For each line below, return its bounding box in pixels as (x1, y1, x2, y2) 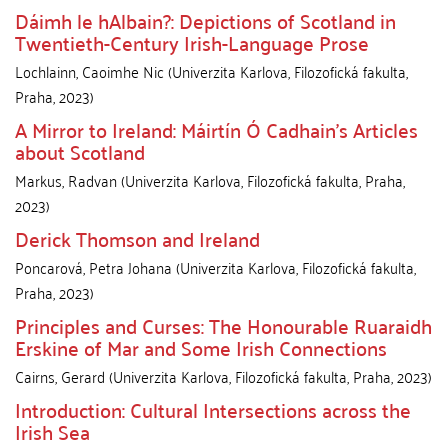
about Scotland (15, 133, 145, 169)
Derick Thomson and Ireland (15, 220, 260, 256)
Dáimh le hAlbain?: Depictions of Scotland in (15, 2, 396, 38)
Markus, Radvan (15, 166, 117, 194)
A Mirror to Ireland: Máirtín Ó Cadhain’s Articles (15, 111, 418, 147)
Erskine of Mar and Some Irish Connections (15, 329, 387, 365)
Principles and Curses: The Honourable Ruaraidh (15, 307, 432, 343)
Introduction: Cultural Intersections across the (15, 391, 411, 427)
